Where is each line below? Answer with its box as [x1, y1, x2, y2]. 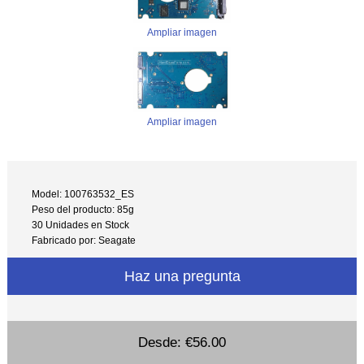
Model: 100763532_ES [32, 188, 135, 200]
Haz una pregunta [119, 268, 245, 284]
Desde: [138, 334, 185, 350]
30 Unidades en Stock [32, 219, 130, 231]
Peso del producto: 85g [32, 204, 135, 215]
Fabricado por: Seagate [32, 235, 136, 246]
